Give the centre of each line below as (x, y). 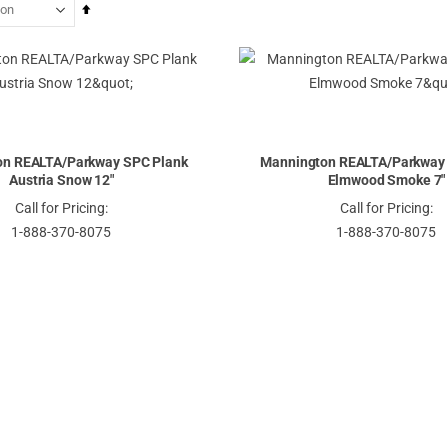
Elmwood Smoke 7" (386, 179)
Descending (124, 32)
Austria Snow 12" (61, 179)
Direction (115, 56)
